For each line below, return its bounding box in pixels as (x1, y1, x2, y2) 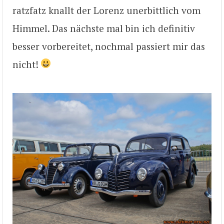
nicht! (12, 58, 41, 71)
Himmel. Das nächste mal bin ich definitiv (12, 22, 195, 35)
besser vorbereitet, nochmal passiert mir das (12, 40, 205, 53)
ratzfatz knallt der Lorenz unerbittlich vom (12, 4, 200, 17)
